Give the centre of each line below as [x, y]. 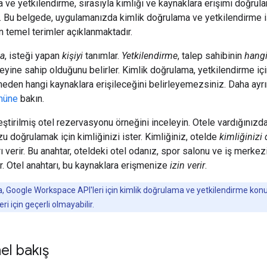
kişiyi [72, 55]
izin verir [187, 165]
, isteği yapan [33, 55]
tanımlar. [102, 55]
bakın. [31, 98]
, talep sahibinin [211, 55]
